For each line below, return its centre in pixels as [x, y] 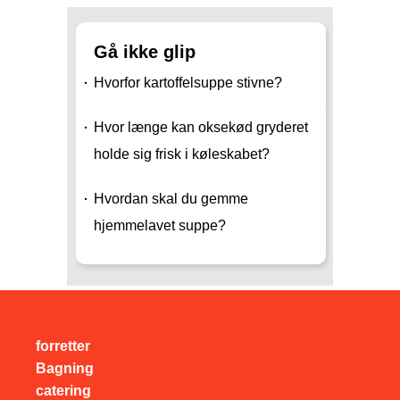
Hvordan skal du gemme [171, 199]
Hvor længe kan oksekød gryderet [201, 127]
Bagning [65, 368]
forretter [63, 346]
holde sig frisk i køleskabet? [182, 154]
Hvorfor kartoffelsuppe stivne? [188, 83]
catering [63, 391]
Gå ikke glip [145, 52]
